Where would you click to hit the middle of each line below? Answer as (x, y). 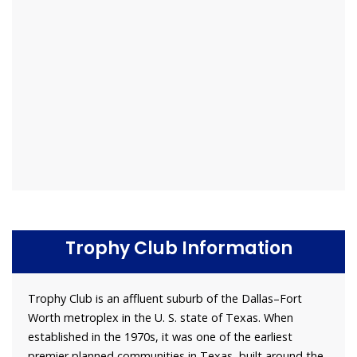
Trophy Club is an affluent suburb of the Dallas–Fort (165, 299)
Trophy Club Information (178, 249)
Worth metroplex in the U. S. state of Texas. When (161, 318)
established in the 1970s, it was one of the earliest (160, 337)
